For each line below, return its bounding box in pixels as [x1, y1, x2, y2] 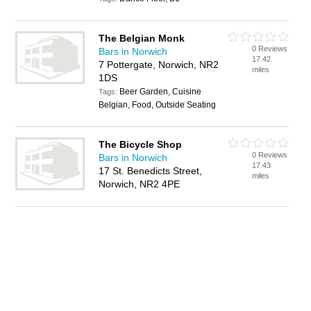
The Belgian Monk [99, 33, 185, 44]
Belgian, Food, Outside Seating [99, 100, 217, 110]
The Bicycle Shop [99, 139, 183, 150]
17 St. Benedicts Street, [99, 165, 203, 176]
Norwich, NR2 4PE [99, 178, 180, 190]
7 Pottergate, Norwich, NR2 [99, 59, 219, 70]
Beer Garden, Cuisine [119, 87, 202, 96]
